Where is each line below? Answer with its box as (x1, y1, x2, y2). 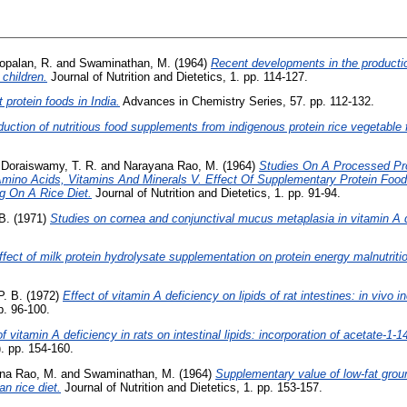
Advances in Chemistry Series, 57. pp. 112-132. (120, 94, 374, 109)
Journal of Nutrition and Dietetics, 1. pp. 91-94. (92, 185, 341, 200)
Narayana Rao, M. (124, 158, 219, 173)
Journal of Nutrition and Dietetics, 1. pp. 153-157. (61, 380, 323, 394)
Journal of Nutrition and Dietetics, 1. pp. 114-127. (47, 69, 308, 84)
